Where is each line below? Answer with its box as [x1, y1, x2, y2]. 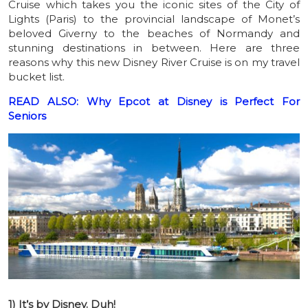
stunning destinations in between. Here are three [8, 41, 300, 54]
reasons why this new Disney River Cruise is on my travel [8, 55, 300, 69]
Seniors [8, 109, 49, 122]
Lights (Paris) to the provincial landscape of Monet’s [8, 12, 300, 25]
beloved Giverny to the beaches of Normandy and [8, 26, 300, 40]
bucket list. [8, 69, 65, 83]
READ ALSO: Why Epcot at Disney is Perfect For [8, 94, 300, 108]
